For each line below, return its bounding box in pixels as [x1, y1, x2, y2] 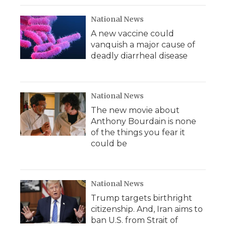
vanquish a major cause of [91, 40, 195, 49]
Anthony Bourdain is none [91, 117, 196, 126]
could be [91, 139, 127, 148]
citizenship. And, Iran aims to [91, 204, 203, 214]
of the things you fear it [91, 128, 185, 137]
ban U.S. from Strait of [91, 215, 178, 225]
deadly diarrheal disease [91, 51, 188, 61]
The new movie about [91, 105, 180, 115]
